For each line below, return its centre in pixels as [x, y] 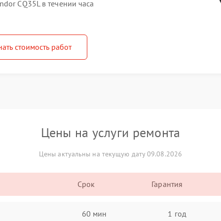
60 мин [94, 213]
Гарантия [167, 184]
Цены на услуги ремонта [110, 132]
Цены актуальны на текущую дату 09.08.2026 [110, 154]
